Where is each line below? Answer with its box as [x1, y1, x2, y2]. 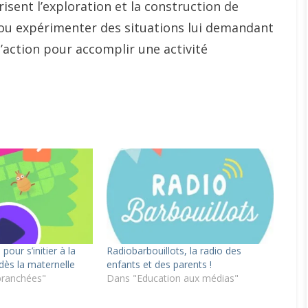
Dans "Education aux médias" [106, 271, 239, 285]
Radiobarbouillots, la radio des [106, 243, 241, 257]
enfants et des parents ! [106, 257, 212, 271]
